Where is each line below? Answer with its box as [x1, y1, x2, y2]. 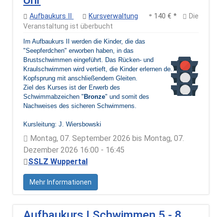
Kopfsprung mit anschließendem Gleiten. [23, 74, 138, 82]
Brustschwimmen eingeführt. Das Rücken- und [23, 56, 154, 63]
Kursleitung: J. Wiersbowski [23, 120, 101, 128]
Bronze [84, 93, 105, 100]
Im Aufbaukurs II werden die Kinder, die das [23, 37, 145, 45]
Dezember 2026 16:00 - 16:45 [23, 145, 124, 155]
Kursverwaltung [89, 12, 138, 20]
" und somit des [105, 93, 149, 100]
